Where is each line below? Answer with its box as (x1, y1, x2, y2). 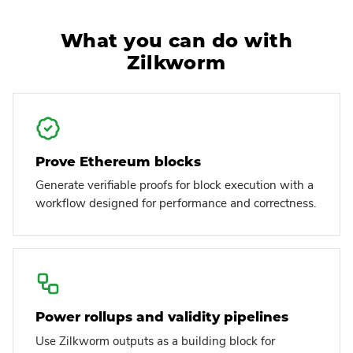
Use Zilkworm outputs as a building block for (35, 333, 275, 349)
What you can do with (60, 28, 293, 52)
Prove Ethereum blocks (35, 153, 201, 169)
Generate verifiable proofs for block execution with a (35, 177, 314, 194)
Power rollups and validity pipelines (35, 309, 288, 325)
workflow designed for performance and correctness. (35, 195, 316, 212)
